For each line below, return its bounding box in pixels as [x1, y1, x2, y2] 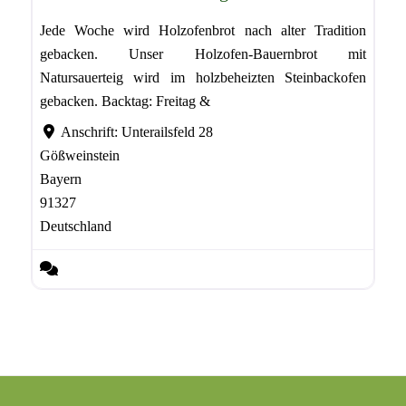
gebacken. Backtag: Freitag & [39, 93, 210, 110]
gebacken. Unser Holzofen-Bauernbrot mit [39, 46, 367, 63]
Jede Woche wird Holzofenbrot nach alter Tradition [39, 23, 367, 39]
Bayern [39, 171, 82, 188]
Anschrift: [60, 124, 121, 140]
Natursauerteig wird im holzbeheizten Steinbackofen [39, 70, 367, 86]
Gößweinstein [39, 148, 120, 164]
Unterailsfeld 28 [121, 124, 213, 140]
